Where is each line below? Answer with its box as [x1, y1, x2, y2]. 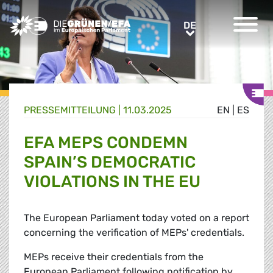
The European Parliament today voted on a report [24, 212, 249, 224]
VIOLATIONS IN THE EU [24, 172, 200, 192]
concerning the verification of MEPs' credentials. [24, 227, 244, 239]
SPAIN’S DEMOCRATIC [24, 152, 196, 172]
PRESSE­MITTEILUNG [24, 104, 116, 116]
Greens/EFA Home [9, 16, 93, 27]
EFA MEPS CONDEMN [24, 133, 188, 153]
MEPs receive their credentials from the [24, 251, 204, 263]
